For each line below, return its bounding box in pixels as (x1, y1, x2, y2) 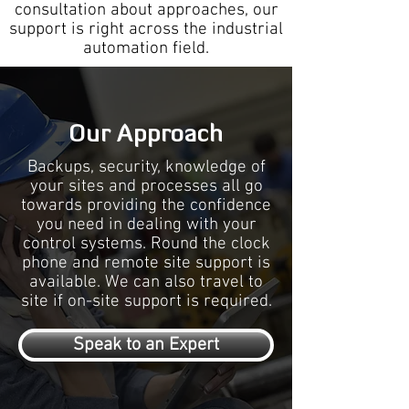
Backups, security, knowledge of (26, 157, 266, 178)
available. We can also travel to (29, 272, 263, 293)
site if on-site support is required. (20, 291, 272, 312)
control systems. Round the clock (22, 234, 270, 255)
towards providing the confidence (21, 195, 271, 216)
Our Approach (68, 123, 224, 148)
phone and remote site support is (22, 253, 270, 274)
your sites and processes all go (29, 176, 263, 197)
